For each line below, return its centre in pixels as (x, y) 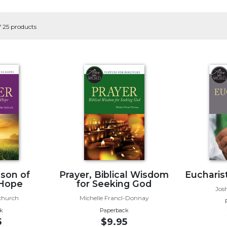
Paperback (114, 210)
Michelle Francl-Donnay (114, 198)
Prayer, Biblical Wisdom (114, 174)
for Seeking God (114, 183)
